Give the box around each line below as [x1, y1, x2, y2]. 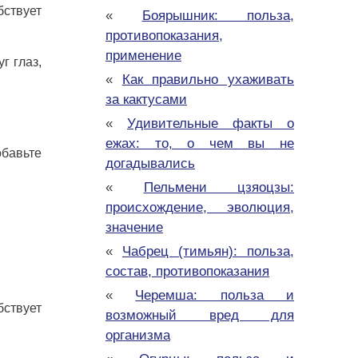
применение [105, 48, 181, 64]
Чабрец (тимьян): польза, [122, 244, 294, 260]
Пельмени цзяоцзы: [143, 180, 294, 196]
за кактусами [105, 92, 187, 108]
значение [105, 220, 163, 236]
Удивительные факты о [127, 116, 294, 132]
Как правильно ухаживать [121, 72, 295, 88]
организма [105, 328, 170, 344]
